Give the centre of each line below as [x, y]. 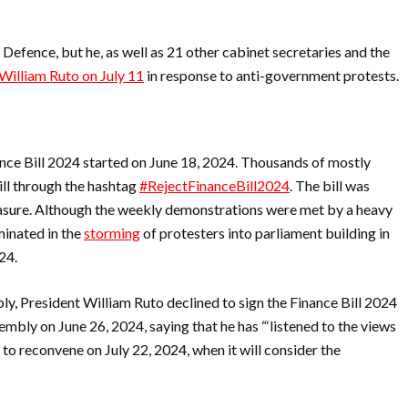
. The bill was [330, 185]
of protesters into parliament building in [265, 233]
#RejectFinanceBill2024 [214, 185]
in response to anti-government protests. [271, 75]
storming [112, 233]
